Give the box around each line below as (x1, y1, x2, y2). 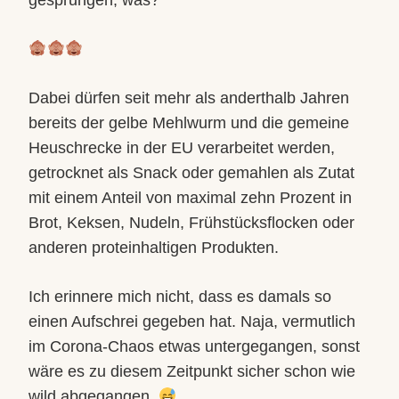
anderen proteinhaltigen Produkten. (28, 239, 279, 256)
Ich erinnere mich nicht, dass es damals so (28, 288, 331, 305)
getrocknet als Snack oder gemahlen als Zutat (28, 164, 354, 182)
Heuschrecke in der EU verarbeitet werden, (28, 139, 335, 157)
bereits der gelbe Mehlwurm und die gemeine (28, 114, 349, 132)
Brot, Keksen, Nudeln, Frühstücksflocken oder (28, 214, 354, 232)
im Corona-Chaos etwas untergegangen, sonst (28, 338, 360, 355)
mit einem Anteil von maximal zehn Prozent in (28, 189, 352, 207)
